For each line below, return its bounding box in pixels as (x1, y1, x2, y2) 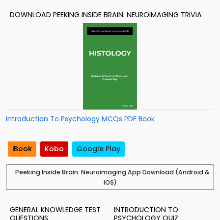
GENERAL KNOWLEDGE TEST (10, 205, 101, 215)
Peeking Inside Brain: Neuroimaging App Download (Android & (15, 168, 209, 177)
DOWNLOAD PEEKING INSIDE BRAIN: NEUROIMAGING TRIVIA (10, 10, 202, 20)
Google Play (77, 144, 120, 154)
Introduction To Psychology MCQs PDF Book (6, 114, 155, 124)
